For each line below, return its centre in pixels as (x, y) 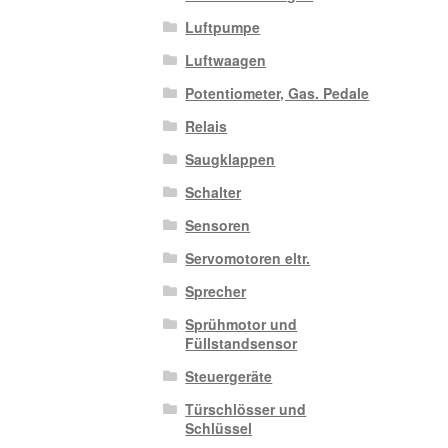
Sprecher (216, 291)
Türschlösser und (246, 409)
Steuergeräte (229, 376)
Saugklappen (230, 159)
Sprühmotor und (241, 324)
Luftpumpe (223, 27)
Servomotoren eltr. (248, 258)
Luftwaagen (226, 60)
